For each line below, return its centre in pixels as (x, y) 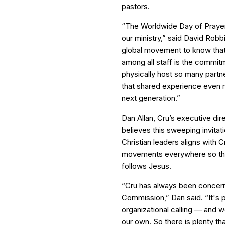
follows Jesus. (146, 166)
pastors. (136, 6)
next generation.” (151, 98)
